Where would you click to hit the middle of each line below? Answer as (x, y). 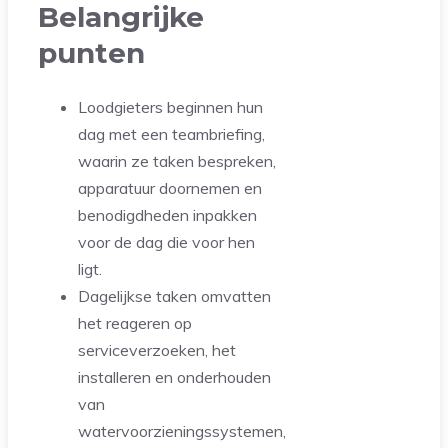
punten (91, 53)
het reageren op (135, 323)
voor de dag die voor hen (166, 242)
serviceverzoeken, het (157, 350)
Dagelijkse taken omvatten (174, 296)
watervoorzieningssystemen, (182, 431)
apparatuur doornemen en (170, 188)
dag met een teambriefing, (171, 134)
